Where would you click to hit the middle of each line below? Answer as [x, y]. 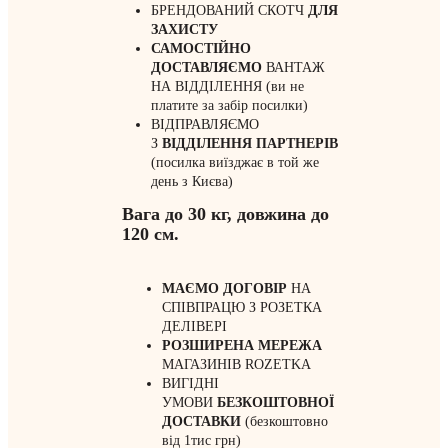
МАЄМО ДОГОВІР [224, 289]
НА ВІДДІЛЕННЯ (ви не [227, 87]
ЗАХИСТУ [184, 30]
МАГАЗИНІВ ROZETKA [236, 365]
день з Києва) [191, 182]
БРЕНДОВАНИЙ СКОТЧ [229, 11]
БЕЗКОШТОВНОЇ [275, 403]
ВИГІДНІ [190, 384]
